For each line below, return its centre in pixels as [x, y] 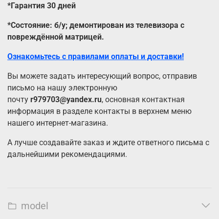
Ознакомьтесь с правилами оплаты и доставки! [96, 57]
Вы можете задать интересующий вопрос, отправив [102, 76]
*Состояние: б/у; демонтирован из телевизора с [96, 25]
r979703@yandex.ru [66, 100]
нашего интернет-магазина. [58, 123]
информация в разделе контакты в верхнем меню [99, 111]
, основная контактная [143, 100]
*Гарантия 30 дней [42, 6]
